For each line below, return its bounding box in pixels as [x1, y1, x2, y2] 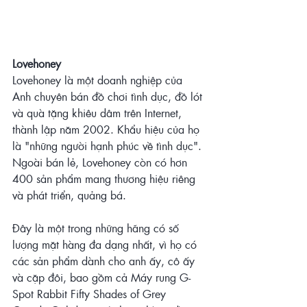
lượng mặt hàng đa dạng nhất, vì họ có [12, 236, 200, 252]
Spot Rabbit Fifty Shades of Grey [12, 285, 169, 302]
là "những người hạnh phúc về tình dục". [12, 137, 205, 153]
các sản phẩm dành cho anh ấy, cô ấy [12, 252, 198, 269]
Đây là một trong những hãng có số [12, 219, 182, 236]
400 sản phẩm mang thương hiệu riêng [12, 170, 199, 186]
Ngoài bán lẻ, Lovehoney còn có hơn [12, 153, 191, 170]
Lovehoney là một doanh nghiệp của [12, 71, 186, 88]
